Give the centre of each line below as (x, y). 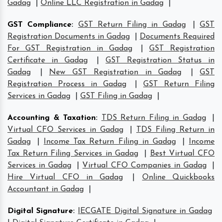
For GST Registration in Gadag (70, 48)
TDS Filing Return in (175, 130)
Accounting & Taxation (52, 118)
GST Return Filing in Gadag (132, 25)
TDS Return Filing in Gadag (154, 118)
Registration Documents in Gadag (69, 36)
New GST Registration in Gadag (115, 72)
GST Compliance (40, 25)
